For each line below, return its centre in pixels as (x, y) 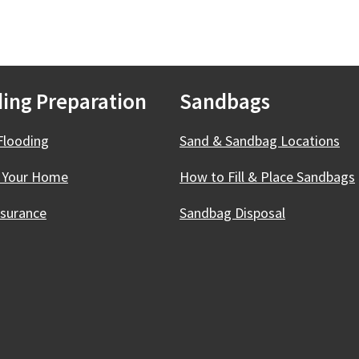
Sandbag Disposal (232, 213)
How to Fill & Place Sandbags (267, 177)
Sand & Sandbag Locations (260, 141)
